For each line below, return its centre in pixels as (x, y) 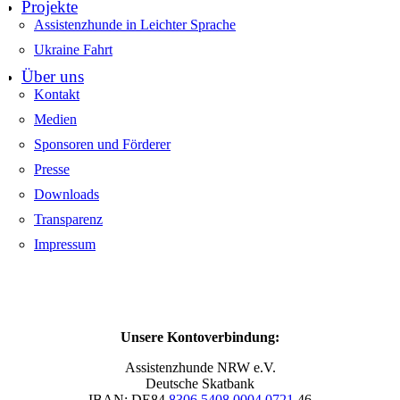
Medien (55, 119)
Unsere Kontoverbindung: (200, 337)
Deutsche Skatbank (200, 383)
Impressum (65, 244)
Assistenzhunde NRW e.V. (200, 367)
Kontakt (57, 94)
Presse (52, 169)
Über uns (53, 76)
